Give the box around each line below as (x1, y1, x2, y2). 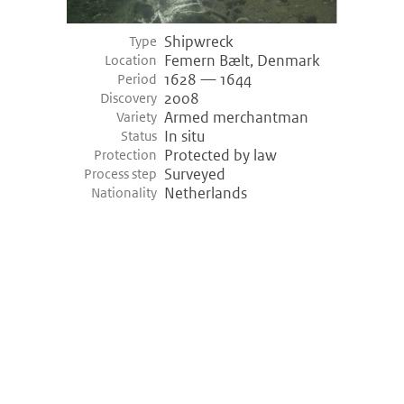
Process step (84, 166, 158, 182)
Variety (116, 109, 158, 125)
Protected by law (164, 146, 277, 165)
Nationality (91, 185, 158, 201)
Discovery (100, 90, 158, 106)
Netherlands (164, 184, 247, 203)
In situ (164, 127, 205, 146)
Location (105, 52, 158, 69)
